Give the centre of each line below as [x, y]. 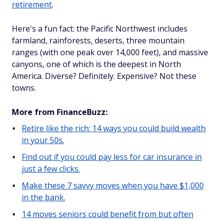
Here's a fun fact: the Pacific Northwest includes [100, 29]
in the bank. [43, 197]
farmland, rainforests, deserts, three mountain [98, 40]
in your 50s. [43, 140]
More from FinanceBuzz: [60, 112]
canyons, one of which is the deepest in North [96, 64]
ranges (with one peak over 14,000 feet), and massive [110, 52]
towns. [24, 88]
